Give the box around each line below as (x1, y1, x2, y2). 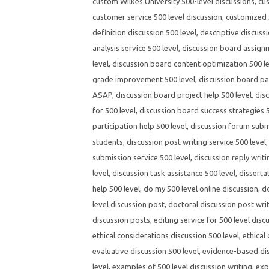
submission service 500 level (92, 153, 190, 162)
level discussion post (92, 200, 165, 208)
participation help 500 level (92, 122, 187, 130)
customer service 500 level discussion (92, 13, 222, 21)
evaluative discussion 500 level (92, 247, 199, 255)
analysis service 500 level (92, 44, 178, 52)
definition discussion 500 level (92, 28, 196, 37)
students (92, 138, 123, 146)
